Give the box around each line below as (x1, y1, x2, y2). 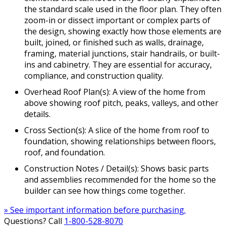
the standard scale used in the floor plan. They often (24, 4, 221, 15)
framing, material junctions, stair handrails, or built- (24, 48, 220, 60)
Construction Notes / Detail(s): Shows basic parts (24, 163, 209, 175)
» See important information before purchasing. (4, 204, 186, 216)
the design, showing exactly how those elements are (24, 26, 221, 37)
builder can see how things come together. (24, 185, 185, 197)
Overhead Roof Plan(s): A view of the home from (24, 86, 205, 98)
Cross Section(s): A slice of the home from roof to (24, 125, 209, 136)
